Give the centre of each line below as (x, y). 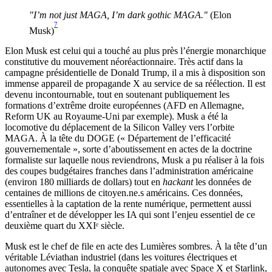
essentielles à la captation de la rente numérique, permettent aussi (128, 204)
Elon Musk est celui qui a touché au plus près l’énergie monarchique (135, 51)
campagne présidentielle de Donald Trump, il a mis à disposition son (135, 73)
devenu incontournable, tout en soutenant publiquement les (117, 95)
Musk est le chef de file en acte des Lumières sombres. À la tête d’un (136, 246)
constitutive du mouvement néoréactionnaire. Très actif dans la (124, 62)
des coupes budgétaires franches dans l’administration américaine (129, 171)
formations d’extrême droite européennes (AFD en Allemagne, (124, 106)
